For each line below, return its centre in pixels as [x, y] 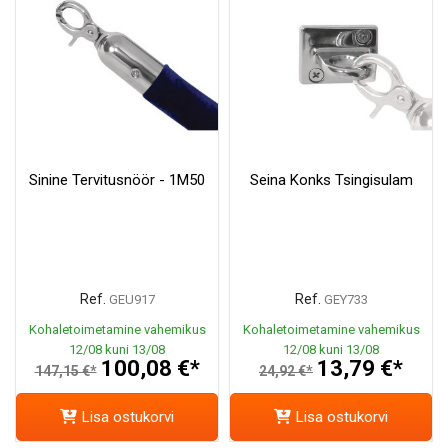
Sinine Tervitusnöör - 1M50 [117, 180]
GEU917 [131, 300]
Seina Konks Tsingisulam [331, 180]
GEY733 [345, 300]
